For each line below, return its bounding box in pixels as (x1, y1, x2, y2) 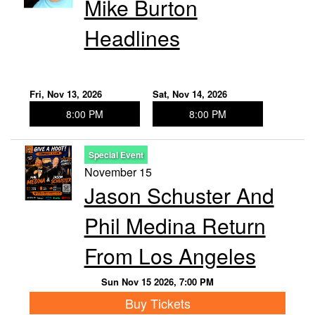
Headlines (84, 22, 180, 53)
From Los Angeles (84, 240, 256, 271)
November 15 (84, 164, 152, 181)
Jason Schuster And (84, 180, 274, 211)
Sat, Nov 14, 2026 (152, 87, 227, 101)
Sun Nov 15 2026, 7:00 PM (101, 275, 214, 289)
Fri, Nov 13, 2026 (30, 87, 102, 101)
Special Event (88, 148, 143, 162)
